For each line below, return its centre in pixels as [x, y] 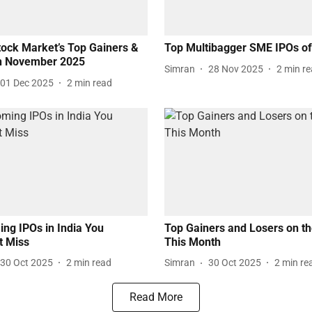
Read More [156, 297]
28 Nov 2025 [236, 69]
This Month [193, 242]
